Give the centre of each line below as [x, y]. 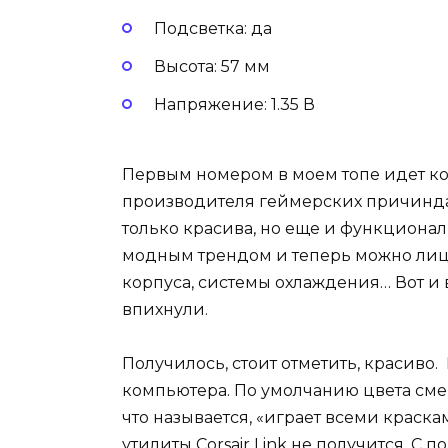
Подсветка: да [213, 28]
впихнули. [165, 310]
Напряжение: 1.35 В [234, 104]
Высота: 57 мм [212, 66]
